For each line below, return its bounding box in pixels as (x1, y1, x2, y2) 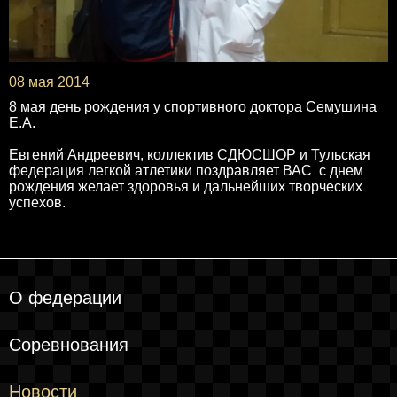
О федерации (9, 287, 121, 307)
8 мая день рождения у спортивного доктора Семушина (9, 98, 377, 114)
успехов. (9, 194, 66, 210)
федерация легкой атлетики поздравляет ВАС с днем (9, 162, 363, 178)
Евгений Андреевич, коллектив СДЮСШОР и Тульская (9, 146, 370, 162)
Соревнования (9, 334, 128, 354)
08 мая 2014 (9, 74, 90, 90)
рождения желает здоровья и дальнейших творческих (9, 178, 362, 194)
